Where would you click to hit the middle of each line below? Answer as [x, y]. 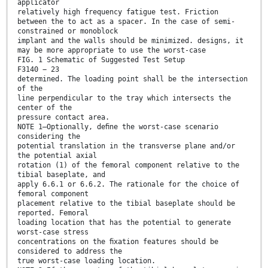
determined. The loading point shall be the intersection [133, 79]
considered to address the [70, 251]
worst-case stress [53, 232]
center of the [45, 107]
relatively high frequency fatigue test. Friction [118, 12]
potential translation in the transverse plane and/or [126, 146]
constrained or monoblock [68, 31]
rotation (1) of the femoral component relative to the [128, 165]
